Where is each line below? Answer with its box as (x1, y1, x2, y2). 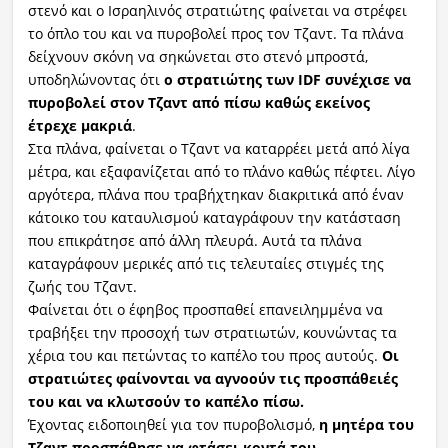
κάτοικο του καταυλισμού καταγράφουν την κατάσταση (27, 207, 401, 227)
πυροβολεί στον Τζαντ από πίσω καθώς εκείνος (27, 92, 370, 112)
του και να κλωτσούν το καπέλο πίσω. (27, 391, 304, 411)
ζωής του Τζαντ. (27, 276, 137, 296)
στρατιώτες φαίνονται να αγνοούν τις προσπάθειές (27, 368, 398, 388)
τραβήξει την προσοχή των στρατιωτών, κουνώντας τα (27, 322, 397, 342)
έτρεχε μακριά (27, 115, 132, 135)
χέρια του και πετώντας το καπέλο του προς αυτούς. (27, 345, 382, 365)
